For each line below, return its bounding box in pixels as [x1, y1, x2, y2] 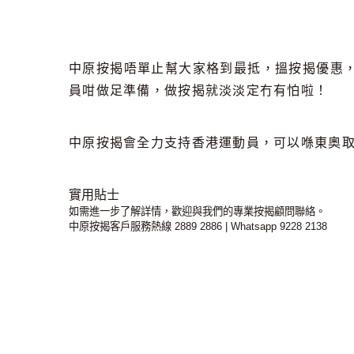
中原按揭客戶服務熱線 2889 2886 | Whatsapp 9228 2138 [69, 220, 327, 232]
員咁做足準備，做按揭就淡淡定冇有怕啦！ [69, 83, 329, 97]
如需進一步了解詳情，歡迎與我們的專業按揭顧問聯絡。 [69, 205, 326, 217]
